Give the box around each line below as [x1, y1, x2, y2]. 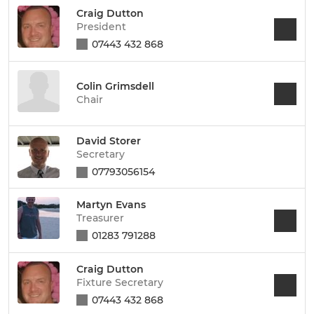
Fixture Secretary [76, 275, 163, 289]
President [76, 20, 126, 33]
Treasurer [76, 211, 124, 224]
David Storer [76, 135, 141, 147]
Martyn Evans [76, 198, 146, 211]
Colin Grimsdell [76, 80, 154, 93]
